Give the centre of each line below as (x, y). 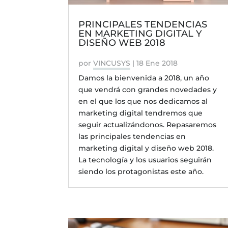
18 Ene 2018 (157, 63)
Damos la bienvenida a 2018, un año (144, 78)
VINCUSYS (112, 63)
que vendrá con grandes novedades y (148, 89)
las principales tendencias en (132, 136)
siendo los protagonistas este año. (141, 171)
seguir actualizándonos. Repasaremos (148, 124)
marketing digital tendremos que (141, 113)
